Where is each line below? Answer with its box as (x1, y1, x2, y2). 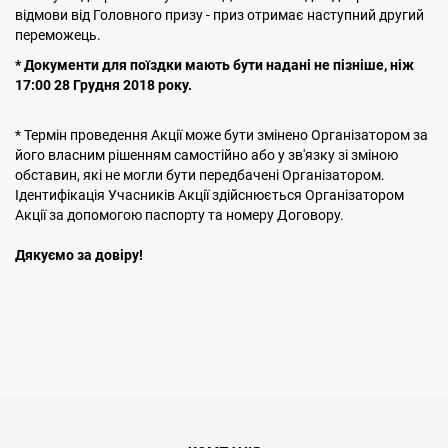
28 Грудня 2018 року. (54, 77, 192, 93)
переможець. (15, 27, 101, 43)
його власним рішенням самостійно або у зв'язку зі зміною (15, 147, 398, 163)
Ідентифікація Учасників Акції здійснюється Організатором (15, 187, 404, 203)
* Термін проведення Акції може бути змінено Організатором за (15, 127, 428, 143)
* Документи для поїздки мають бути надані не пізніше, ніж (15, 57, 414, 73)
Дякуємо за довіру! (15, 247, 143, 263)
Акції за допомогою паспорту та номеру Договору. (15, 207, 347, 223)
